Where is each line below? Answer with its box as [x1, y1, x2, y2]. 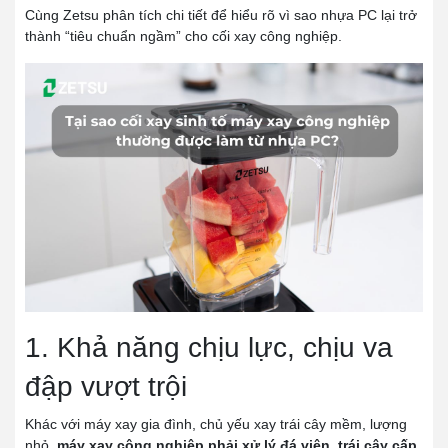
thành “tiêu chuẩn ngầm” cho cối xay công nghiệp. [25, 28, 342, 44]
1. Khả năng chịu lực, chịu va [25, 331, 393, 363]
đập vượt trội [25, 370, 187, 402]
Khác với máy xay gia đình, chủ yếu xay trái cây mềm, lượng [25, 415, 407, 432]
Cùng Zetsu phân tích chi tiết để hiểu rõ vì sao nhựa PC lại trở [25, 7, 417, 23]
